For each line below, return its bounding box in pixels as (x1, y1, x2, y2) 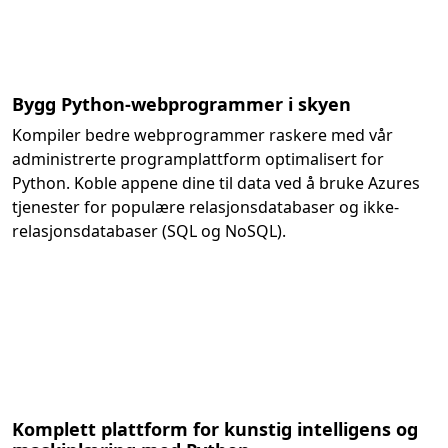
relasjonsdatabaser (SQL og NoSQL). (12, 220, 286, 242)
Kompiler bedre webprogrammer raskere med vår (12, 124, 393, 146)
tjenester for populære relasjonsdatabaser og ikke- (12, 196, 399, 218)
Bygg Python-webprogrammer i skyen (12, 92, 351, 116)
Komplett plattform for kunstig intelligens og (12, 417, 418, 441)
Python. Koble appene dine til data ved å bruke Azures (12, 172, 420, 194)
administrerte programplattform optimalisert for (12, 148, 384, 170)
